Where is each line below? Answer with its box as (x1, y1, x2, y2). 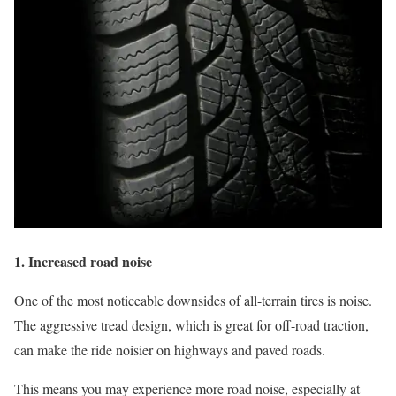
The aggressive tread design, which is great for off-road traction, (14, 316, 369, 335)
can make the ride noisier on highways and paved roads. (14, 340, 325, 360)
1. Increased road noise (14, 251, 152, 272)
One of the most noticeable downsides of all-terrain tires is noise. (14, 291, 372, 310)
